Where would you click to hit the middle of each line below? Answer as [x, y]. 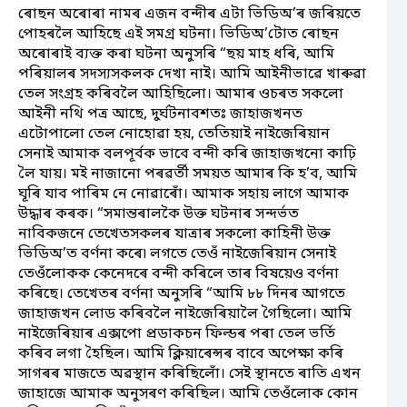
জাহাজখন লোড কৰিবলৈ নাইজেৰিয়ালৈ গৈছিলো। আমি [185, 314]
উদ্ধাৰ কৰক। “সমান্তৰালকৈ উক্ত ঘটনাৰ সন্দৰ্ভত [159, 214]
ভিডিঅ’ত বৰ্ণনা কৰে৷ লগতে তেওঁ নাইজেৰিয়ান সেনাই [177, 254]
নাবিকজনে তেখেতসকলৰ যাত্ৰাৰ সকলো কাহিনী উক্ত [174, 234]
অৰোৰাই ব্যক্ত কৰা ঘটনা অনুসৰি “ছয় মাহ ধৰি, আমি [176, 54]
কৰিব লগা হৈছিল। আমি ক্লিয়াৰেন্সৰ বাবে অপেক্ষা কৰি [181, 354]
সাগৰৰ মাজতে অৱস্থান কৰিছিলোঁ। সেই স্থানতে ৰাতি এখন [189, 374]
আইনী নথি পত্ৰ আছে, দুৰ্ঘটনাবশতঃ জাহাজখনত [160, 114]
